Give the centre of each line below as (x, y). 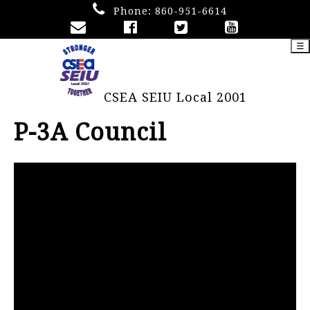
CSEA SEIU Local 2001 (176, 97)
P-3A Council (90, 132)
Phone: (134, 11)
